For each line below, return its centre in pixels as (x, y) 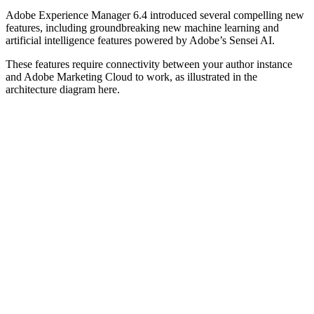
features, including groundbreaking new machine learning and (142, 27)
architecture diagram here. (66, 89)
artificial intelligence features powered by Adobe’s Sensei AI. (140, 40)
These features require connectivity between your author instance (149, 64)
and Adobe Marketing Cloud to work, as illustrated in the (131, 76)
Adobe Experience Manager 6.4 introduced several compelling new (155, 15)
